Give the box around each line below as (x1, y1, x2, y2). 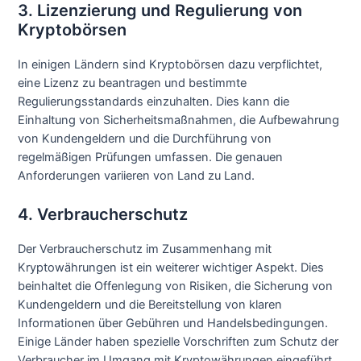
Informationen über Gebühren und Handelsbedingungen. (18, 315, 329, 330)
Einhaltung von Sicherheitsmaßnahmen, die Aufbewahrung (18, 113, 340, 128)
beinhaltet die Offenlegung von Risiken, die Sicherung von (18, 278, 334, 293)
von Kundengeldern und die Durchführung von (18, 131, 272, 147)
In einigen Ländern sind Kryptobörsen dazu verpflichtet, (18, 57, 323, 73)
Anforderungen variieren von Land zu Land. (18, 168, 255, 184)
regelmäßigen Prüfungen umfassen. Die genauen (18, 150, 284, 165)
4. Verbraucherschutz (18, 204, 189, 224)
